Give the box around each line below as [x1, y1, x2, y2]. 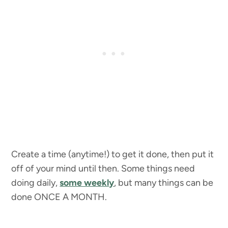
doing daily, [11, 177, 60, 188]
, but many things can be [114, 177, 214, 188]
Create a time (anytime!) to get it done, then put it [11, 149, 214, 160]
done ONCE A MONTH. [11, 191, 107, 203]
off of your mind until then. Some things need [11, 163, 195, 174]
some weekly [60, 177, 115, 188]
